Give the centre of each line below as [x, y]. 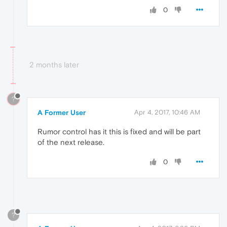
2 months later [54, 64]
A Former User [62, 113]
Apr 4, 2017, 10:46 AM [167, 112]
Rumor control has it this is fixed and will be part [119, 132]
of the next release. [71, 142]
